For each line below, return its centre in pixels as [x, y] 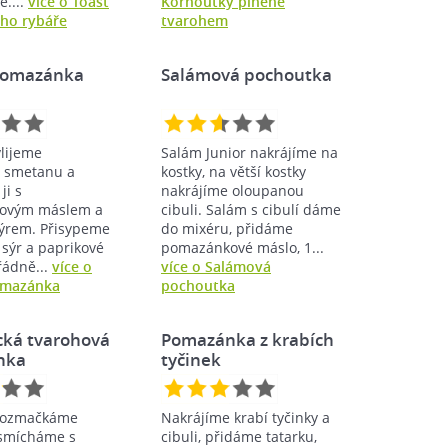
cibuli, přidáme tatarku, [239, 436]
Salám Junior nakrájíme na [249, 152]
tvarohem [194, 20]
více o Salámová [216, 266]
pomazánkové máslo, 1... [242, 247]
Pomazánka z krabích [247, 339]
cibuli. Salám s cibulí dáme [251, 209]
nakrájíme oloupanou [232, 190]
